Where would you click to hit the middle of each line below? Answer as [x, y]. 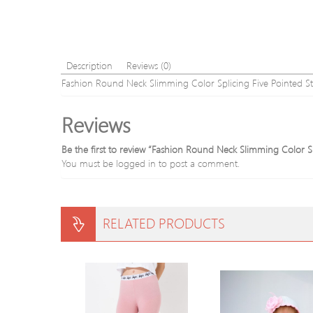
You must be [89, 163]
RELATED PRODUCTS [164, 223]
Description [89, 65]
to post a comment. [198, 163]
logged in [136, 163]
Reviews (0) [149, 65]
